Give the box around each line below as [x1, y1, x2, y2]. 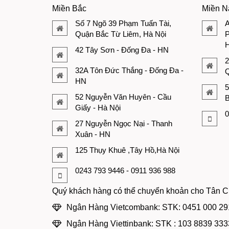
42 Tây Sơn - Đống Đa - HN [75, 45, 169, 54]
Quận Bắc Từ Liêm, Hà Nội [75, 30, 166, 38]
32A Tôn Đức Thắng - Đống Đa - [75, 66, 184, 75]
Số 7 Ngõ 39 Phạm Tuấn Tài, [75, 19, 171, 28]
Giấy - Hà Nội [75, 103, 121, 112]
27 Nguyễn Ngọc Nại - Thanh [75, 119, 172, 128]
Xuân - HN [75, 130, 110, 139]
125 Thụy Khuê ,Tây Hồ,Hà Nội [75, 146, 179, 154]
